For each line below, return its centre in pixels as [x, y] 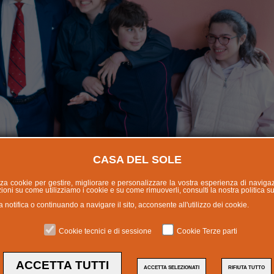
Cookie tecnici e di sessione [105, 231]
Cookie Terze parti [207, 231]
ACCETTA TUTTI [62, 265]
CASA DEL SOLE [137, 160]
